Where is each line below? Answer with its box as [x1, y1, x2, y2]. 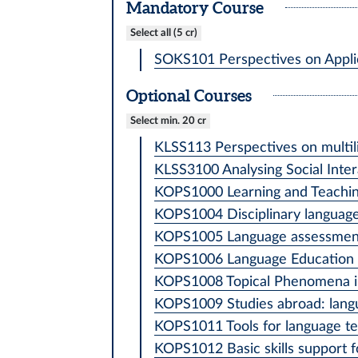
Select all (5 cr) [129, 26, 197, 38]
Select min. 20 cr [129, 115, 206, 127]
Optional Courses [125, 86, 252, 105]
